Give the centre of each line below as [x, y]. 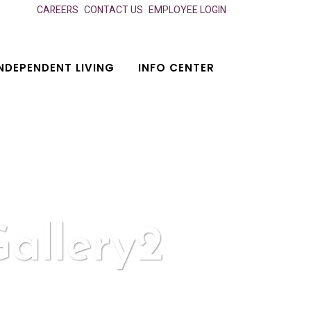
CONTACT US [114, 10]
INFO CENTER [176, 68]
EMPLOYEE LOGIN [187, 10]
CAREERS [58, 10]
